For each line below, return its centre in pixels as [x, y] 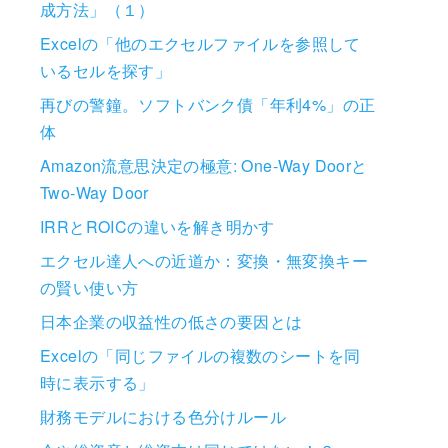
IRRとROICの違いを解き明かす [157, 227]
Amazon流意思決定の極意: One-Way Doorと [204, 166]
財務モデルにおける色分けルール [163, 417]
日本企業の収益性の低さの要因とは [171, 322]
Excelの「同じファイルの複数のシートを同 [200, 356]
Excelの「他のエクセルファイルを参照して [200, 44]
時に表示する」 [97, 383]
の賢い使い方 [89, 288]
